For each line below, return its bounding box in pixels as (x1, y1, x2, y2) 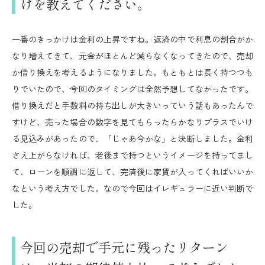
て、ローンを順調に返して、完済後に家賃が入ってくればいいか (12, 166, 253, 177)
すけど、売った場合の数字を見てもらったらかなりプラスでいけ (12, 116, 253, 128)
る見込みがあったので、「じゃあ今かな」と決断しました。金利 (12, 132, 253, 144)
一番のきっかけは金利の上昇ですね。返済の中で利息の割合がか (12, 33, 253, 45)
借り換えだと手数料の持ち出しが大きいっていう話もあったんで (12, 99, 253, 111)
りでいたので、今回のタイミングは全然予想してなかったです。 (12, 83, 253, 95)
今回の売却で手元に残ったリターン (20, 237, 228, 256)
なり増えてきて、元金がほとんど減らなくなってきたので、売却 (12, 50, 253, 62)
